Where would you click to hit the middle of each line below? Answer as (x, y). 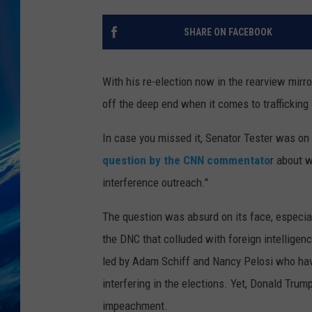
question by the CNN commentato (186, 161)
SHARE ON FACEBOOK (228, 32)
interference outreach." (155, 183)
